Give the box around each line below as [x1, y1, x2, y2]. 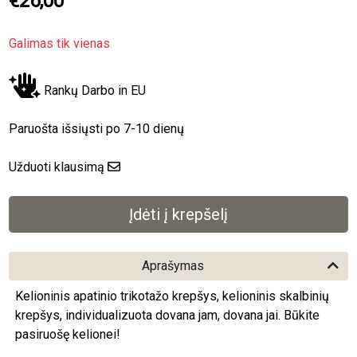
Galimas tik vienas [9, 35, 111, 51]
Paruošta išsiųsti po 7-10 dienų [9, 120, 185, 136]
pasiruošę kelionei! [15, 326, 121, 342]
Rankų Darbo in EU [41, 82, 147, 98]
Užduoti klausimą [9, 159, 105, 175]
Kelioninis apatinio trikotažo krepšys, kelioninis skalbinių [15, 288, 330, 304]
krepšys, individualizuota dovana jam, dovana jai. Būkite [15, 307, 320, 323]
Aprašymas [142, 257, 204, 273]
